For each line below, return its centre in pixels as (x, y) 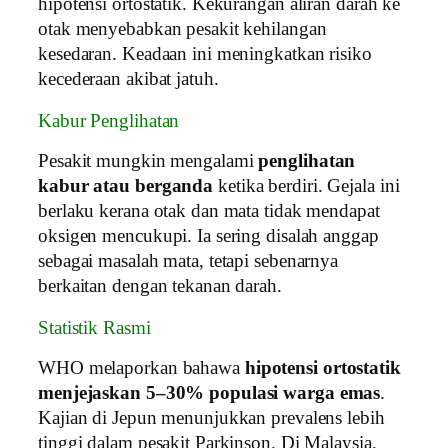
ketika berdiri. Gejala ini (306, 186)
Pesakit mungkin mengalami (148, 161)
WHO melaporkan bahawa (141, 368)
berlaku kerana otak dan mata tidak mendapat (209, 211)
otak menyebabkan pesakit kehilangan (182, 29)
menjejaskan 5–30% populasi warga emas (209, 393)
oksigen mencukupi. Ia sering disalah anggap (208, 236)
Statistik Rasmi (94, 327)
